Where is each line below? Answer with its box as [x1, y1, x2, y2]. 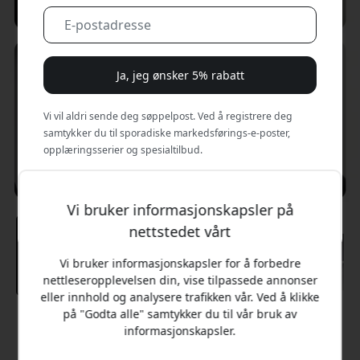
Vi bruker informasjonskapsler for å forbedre [59, 255, 301, 271]
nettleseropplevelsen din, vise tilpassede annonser [43, 272, 317, 288]
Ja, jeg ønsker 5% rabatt [116, 67, 244, 83]
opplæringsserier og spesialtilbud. [43, 143, 203, 157]
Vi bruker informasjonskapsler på [67, 199, 293, 219]
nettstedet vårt [129, 221, 231, 241]
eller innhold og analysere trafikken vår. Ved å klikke [40, 288, 320, 305]
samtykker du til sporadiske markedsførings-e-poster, [43, 126, 291, 140]
